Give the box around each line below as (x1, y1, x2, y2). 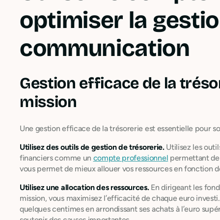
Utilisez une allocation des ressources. (20, 182, 149, 192)
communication (20, 33, 190, 62)
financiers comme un (20, 153, 93, 163)
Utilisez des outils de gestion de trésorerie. (20, 142, 165, 152)
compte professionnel (93, 153, 168, 163)
